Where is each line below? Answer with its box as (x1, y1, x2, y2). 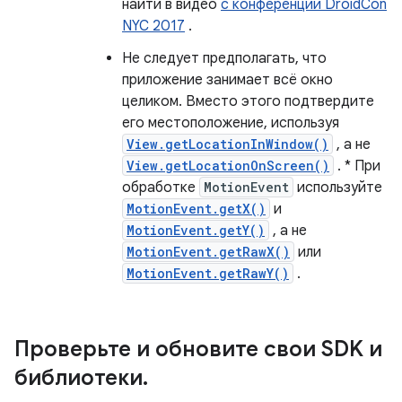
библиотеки (14, 364, 143, 391)
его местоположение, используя (122, 114, 339, 132)
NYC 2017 (122, 17, 185, 35)
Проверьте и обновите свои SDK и (14, 336, 382, 363)
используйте (293, 179, 382, 197)
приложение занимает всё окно (122, 71, 333, 89)
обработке (122, 179, 199, 197)
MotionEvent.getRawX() (127, 243, 290, 260)
